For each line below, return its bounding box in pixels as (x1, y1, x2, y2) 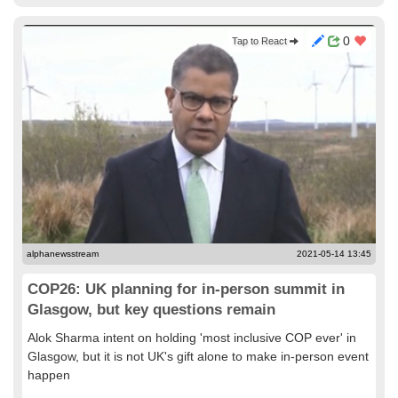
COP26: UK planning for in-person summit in (28, 281, 345, 298)
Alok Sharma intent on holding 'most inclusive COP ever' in (28, 330, 356, 345)
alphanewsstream (27, 249, 99, 259)
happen (28, 368, 70, 382)
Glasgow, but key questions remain (28, 301, 275, 318)
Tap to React (232, 36, 290, 46)
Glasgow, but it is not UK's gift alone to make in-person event (28, 349, 369, 363)
